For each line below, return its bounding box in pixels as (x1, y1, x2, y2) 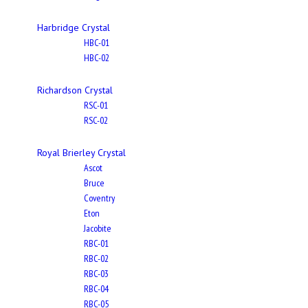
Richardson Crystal (37, 84, 113, 97)
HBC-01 (84, 36, 109, 49)
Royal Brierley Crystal (37, 146, 126, 159)
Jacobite (84, 222, 111, 235)
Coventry (84, 192, 115, 205)
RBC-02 (84, 252, 109, 265)
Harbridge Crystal (37, 21, 110, 34)
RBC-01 (84, 237, 109, 250)
